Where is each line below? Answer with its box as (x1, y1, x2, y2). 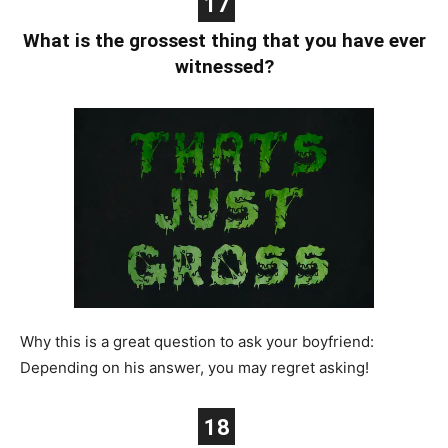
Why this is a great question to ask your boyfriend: (20, 331, 374, 351)
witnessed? (174, 55, 274, 79)
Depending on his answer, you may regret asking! (20, 357, 369, 377)
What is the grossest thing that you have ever (22, 29, 426, 53)
